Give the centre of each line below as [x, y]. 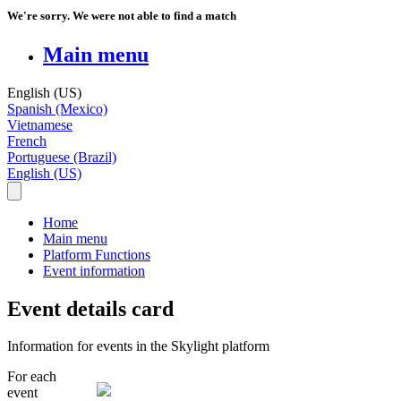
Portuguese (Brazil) [62, 157]
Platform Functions [97, 254]
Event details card [90, 308]
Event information [94, 270]
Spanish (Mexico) [57, 108]
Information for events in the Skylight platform [138, 346]
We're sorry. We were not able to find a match [122, 15]
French [27, 141]
